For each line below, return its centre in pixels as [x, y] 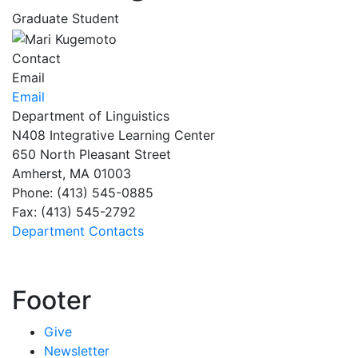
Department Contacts [78, 231]
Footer [52, 300]
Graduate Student [66, 18]
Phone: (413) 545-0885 [83, 192]
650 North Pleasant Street [91, 154]
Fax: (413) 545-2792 [74, 211]
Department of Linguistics [91, 115]
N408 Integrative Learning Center [113, 135]
